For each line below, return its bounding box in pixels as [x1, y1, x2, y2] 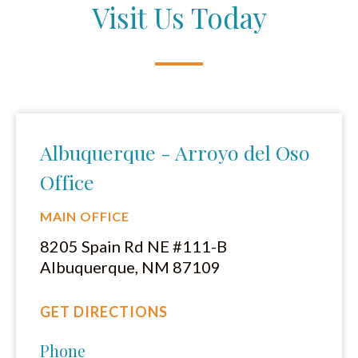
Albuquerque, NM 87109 [40, 257, 221, 276]
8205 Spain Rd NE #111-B [40, 236, 227, 256]
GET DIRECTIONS [40, 302, 168, 320]
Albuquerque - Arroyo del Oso [40, 138, 310, 165]
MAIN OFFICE [40, 208, 129, 224]
